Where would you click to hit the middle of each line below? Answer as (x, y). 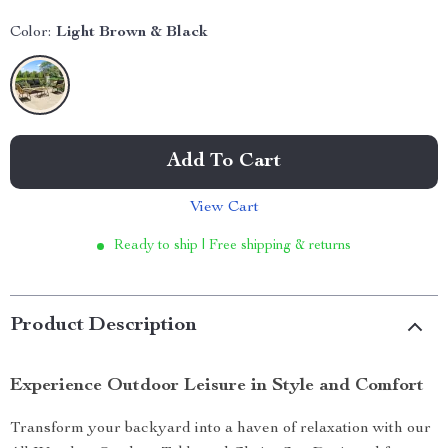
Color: (30, 33)
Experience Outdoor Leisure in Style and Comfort (217, 386)
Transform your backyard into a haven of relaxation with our (220, 429)
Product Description (103, 326)
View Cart (224, 208)
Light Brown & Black (132, 33)
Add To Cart (224, 162)
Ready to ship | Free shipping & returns (232, 246)
